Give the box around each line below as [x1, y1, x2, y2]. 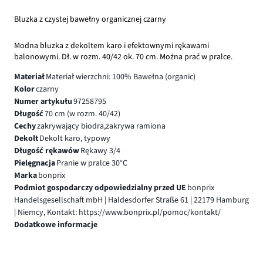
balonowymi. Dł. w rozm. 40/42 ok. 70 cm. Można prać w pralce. [14, 50, 232, 63]
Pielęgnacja [14, 157, 55, 169]
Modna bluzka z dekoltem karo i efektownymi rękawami [14, 39, 209, 52]
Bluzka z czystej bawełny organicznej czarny [14, 13, 166, 25]
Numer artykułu [14, 95, 72, 107]
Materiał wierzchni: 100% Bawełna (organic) [45, 70, 195, 83]
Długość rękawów [14, 144, 79, 157]
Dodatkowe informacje [14, 218, 97, 231]
